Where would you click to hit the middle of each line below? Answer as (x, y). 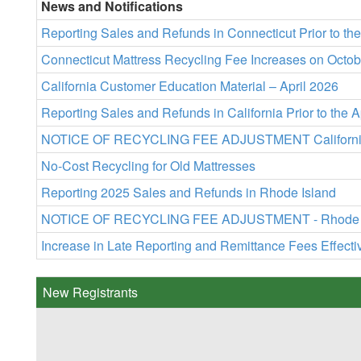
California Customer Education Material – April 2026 (190, 86)
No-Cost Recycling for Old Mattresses (148, 166)
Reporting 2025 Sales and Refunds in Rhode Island (189, 193)
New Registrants (90, 293)
